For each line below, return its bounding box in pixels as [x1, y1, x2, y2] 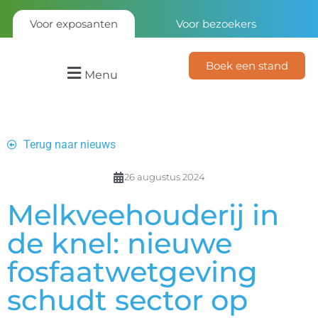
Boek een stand [206, 59, 289, 72]
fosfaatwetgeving [7, 254, 258, 289]
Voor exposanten [30, 17, 118, 31]
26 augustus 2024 [124, 171, 205, 182]
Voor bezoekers [176, 17, 256, 31]
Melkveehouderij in [7, 197, 279, 232]
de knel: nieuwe [7, 226, 232, 261]
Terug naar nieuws [23, 138, 116, 151]
